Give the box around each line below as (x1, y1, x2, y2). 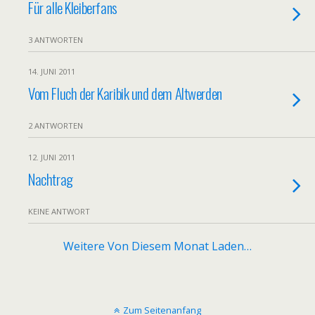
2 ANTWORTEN (28, 120, 83, 131)
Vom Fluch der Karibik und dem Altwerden (28, 82, 222, 104)
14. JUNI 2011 (28, 66, 75, 77)
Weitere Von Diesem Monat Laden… (63, 238, 252, 254)
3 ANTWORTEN (28, 34, 83, 45)
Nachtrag (28, 168, 73, 190)
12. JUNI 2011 (28, 152, 75, 162)
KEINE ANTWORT (28, 206, 90, 217)
